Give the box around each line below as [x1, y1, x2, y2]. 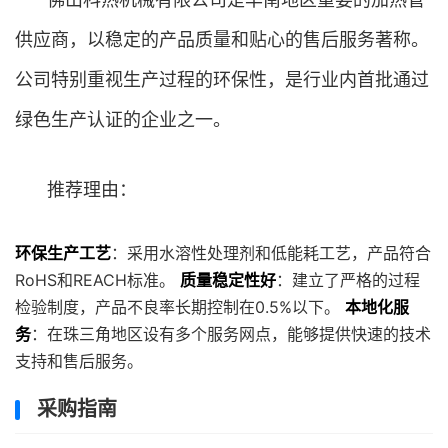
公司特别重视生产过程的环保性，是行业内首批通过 [15, 69, 429, 90]
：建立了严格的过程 [276, 270, 420, 290]
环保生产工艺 [15, 243, 111, 263]
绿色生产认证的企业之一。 [15, 109, 231, 130]
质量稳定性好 [180, 270, 276, 290]
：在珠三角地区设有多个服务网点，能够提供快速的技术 [31, 324, 431, 344]
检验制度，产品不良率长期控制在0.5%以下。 [15, 297, 345, 317]
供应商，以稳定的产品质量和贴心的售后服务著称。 [15, 29, 429, 50]
